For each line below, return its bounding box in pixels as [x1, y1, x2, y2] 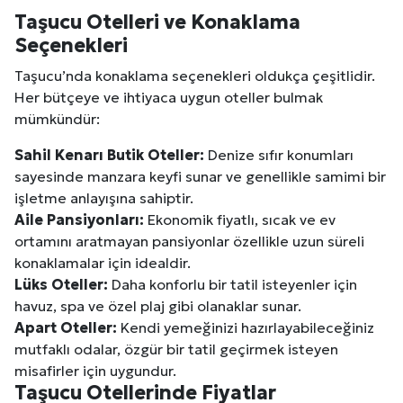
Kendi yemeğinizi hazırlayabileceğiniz [117, 318, 374, 336]
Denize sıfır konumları [204, 145, 354, 164]
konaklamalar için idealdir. [14, 253, 191, 272]
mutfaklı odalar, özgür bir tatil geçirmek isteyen [14, 339, 338, 358]
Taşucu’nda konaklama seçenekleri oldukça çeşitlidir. [14, 66, 375, 85]
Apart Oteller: [14, 318, 117, 336]
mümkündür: [14, 109, 100, 128]
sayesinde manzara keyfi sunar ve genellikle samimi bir [14, 166, 386, 185]
